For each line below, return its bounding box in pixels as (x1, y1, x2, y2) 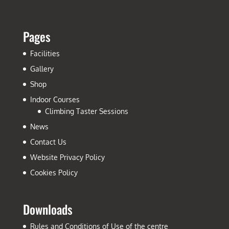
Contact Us (30, 137, 66, 146)
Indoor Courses (30, 95, 80, 104)
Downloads (22, 199, 73, 218)
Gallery (30, 64, 54, 73)
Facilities (30, 49, 60, 58)
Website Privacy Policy (30, 152, 105, 162)
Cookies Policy (30, 168, 78, 177)
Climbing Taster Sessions (44, 106, 128, 116)
